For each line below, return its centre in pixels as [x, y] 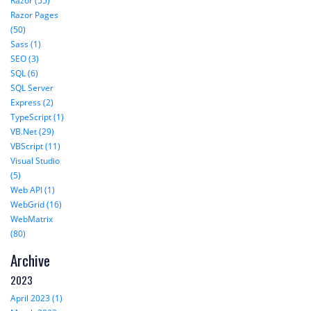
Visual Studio [35, 161]
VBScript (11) [35, 146]
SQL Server [32, 88]
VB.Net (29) [32, 132]
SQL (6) [24, 74]
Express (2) [32, 103]
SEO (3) [25, 59]
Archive [30, 260]
